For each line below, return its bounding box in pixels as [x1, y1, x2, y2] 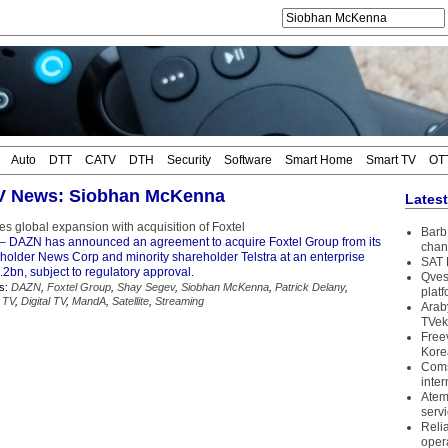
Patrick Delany [275, 281, 345, 293]
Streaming [155, 295, 204, 307]
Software [224, 153, 272, 167]
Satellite [112, 295, 149, 307]
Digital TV [21, 295, 66, 307]
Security [167, 153, 211, 167]
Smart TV [366, 153, 416, 167]
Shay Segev [117, 281, 175, 293]
